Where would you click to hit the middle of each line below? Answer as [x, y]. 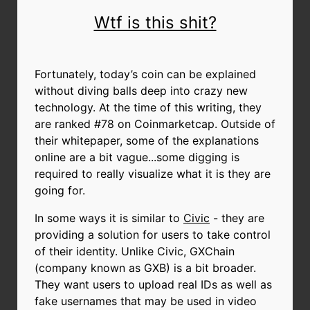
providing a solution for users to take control [153, 234]
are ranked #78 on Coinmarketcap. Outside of [155, 124]
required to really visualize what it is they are [153, 173]
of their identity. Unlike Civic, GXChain [135, 251]
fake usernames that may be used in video [146, 301]
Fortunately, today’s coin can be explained [145, 74]
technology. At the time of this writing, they [148, 107]
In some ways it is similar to [109, 218]
